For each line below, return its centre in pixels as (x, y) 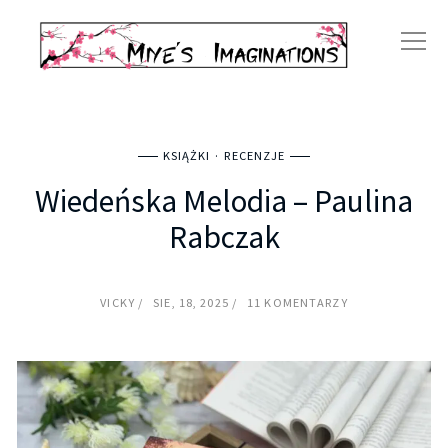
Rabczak (224, 237)
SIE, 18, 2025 (192, 303)
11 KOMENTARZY (297, 303)
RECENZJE (255, 156)
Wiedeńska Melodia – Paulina (224, 201)
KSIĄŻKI (186, 156)
